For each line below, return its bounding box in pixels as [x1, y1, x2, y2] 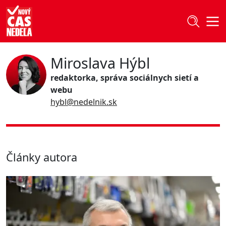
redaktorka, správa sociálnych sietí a [50, 72, 199, 83]
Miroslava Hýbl [50, 52, 150, 73]
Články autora [6, 149, 77, 164]
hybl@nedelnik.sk [50, 96, 117, 107]
